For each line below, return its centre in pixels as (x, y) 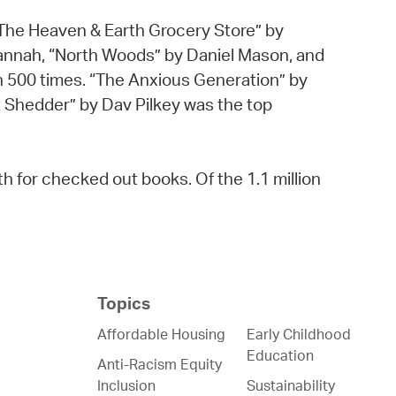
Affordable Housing (162, 335)
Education (281, 356)
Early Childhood (299, 335)
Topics (124, 304)
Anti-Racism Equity (160, 365)
